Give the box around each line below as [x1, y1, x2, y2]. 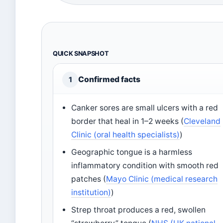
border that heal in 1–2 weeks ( [71, 116, 184, 126]
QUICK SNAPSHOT [53, 50, 109, 57]
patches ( [71, 174, 107, 184]
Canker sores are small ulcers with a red [71, 103, 219, 112]
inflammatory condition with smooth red [71, 161, 219, 170]
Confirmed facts [78, 75, 140, 84]
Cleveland [184, 116, 221, 126]
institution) [71, 188, 111, 197]
